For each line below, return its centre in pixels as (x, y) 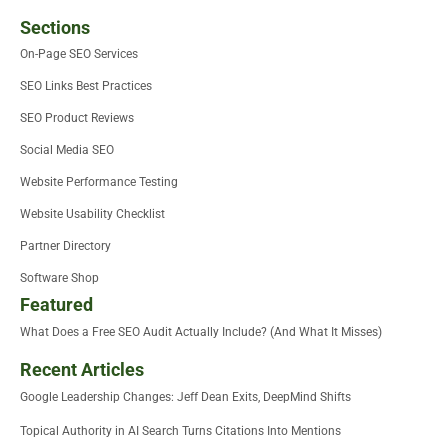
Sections (55, 28)
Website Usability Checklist (92, 214)
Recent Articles (82, 370)
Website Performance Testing (99, 182)
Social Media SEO (67, 150)
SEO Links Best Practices (86, 86)
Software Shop (59, 278)
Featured (56, 305)
